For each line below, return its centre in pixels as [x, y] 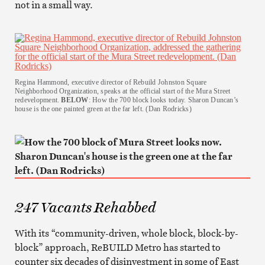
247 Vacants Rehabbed [85, 207]
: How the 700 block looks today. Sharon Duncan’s [164, 100]
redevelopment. [38, 100]
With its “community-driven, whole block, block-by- [126, 233]
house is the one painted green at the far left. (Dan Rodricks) [103, 109]
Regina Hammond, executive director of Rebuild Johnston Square [111, 82]
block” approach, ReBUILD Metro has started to [117, 247]
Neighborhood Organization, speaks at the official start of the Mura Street [122, 91]
